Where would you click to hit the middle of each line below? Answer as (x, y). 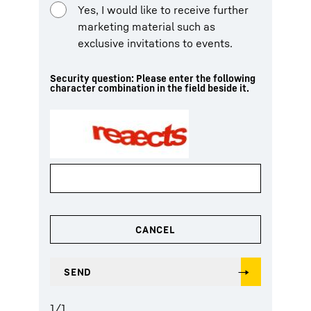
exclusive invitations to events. (155, 43)
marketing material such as (146, 26)
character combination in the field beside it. (150, 88)
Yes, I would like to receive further (163, 10)
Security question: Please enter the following (153, 78)
